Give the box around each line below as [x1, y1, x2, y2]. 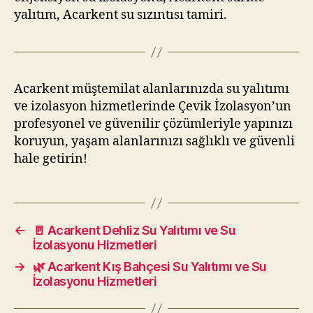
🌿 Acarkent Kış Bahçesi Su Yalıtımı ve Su [32, 259, 267, 275]
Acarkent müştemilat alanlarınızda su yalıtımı [14, 81, 289, 98]
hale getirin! [14, 151, 87, 168]
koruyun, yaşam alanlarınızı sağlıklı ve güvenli [14, 133, 295, 150]
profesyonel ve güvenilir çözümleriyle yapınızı [14, 116, 293, 133]
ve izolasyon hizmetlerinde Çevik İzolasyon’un [14, 99, 291, 115]
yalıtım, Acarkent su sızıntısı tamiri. [14, 7, 227, 24]
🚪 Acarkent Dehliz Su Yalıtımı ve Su [32, 223, 236, 238]
